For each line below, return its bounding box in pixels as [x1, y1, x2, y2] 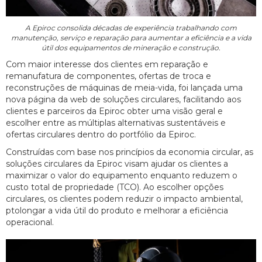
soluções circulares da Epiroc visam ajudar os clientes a [6, 158, 228, 170]
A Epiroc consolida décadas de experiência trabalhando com [25, 23, 237, 33]
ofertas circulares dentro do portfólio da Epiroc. [6, 129, 196, 140]
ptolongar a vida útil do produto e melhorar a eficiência [6, 205, 228, 216]
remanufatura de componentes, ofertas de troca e [6, 71, 211, 82]
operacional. [6, 217, 54, 228]
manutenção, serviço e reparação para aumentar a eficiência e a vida [11, 33, 251, 43]
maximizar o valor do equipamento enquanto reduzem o [6, 170, 237, 181]
